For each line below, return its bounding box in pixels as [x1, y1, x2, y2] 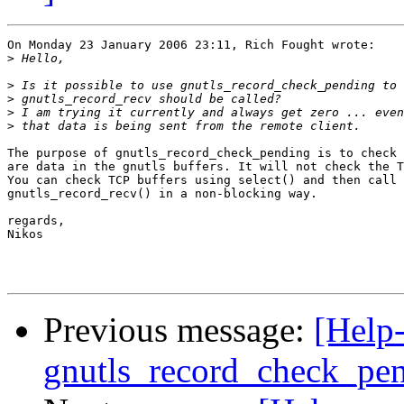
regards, [7, 214, 65, 228]
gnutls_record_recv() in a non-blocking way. [7, 187, 317, 201]
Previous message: [43, 310, 314, 350]
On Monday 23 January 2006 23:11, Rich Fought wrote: [7, 38, 375, 52]
